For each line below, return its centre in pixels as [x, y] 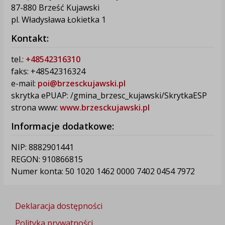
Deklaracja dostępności [59, 206]
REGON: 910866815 [47, 159]
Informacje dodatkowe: [62, 126]
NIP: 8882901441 [42, 147]
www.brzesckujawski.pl [104, 107]
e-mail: [24, 83]
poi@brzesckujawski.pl [81, 83]
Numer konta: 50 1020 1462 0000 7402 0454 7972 [103, 171]
